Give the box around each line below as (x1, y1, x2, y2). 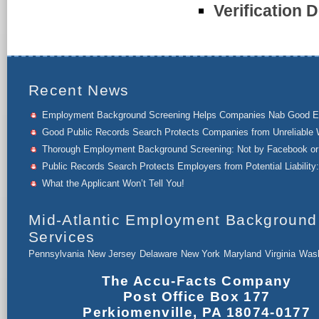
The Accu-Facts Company (101, 273, 292, 289)
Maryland (224, 249, 261, 260)
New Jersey (88, 249, 136, 260)
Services (28, 229, 95, 246)
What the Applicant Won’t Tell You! (41, 178, 184, 189)
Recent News (28, 82, 130, 99)
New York (181, 249, 220, 260)
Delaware (140, 249, 177, 260)
